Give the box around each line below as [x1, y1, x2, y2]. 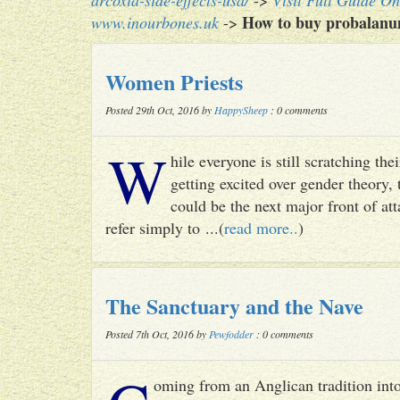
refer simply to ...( [105, 217, 224, 238]
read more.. [224, 217, 298, 238]
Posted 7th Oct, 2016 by [105, 327, 209, 341]
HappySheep [214, 103, 268, 117]
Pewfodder [209, 327, 254, 341]
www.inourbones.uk [91, 12, 219, 33]
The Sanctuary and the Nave [105, 290, 363, 321]
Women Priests [105, 66, 243, 97]
